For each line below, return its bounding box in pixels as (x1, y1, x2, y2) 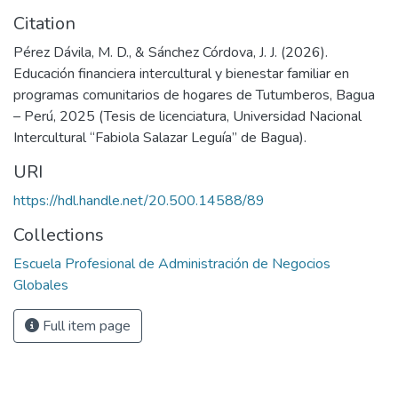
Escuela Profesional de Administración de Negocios (13, 254, 330, 274)
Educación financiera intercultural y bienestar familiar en (13, 64, 349, 84)
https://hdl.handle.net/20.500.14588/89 (13, 191, 265, 211)
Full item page (39, 316, 131, 336)
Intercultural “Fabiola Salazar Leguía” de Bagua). (13, 128, 306, 147)
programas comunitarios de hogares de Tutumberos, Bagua (13, 85, 375, 105)
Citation (13, 12, 76, 36)
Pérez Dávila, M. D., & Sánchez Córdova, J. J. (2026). (13, 43, 328, 62)
